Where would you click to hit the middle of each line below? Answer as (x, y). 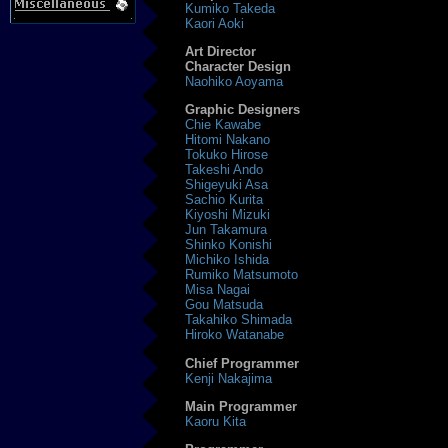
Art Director (221, 52)
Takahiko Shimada (239, 320)
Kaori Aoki (215, 23)
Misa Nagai (218, 290)
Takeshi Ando (224, 170)
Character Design (238, 67)
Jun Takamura (226, 230)
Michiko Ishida (227, 260)
